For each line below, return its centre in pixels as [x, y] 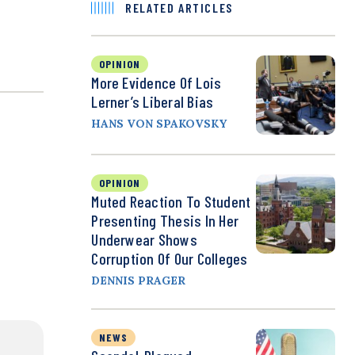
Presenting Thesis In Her [165, 221]
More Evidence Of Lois [157, 83]
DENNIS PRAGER [139, 281]
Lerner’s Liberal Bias [153, 102]
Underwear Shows [144, 240]
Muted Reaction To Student [171, 202]
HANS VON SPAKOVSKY [159, 124]
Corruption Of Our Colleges [170, 259]
